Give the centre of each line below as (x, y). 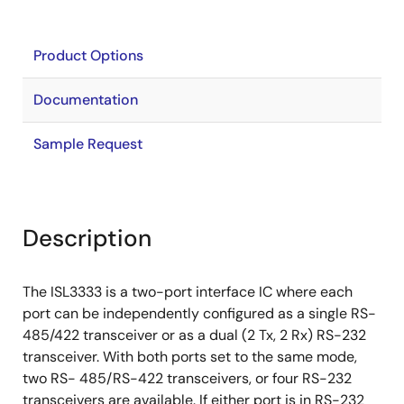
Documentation (86, 100)
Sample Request (88, 144)
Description (87, 238)
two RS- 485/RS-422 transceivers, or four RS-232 (187, 378)
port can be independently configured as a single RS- (199, 313)
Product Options (88, 55)
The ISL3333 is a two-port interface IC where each (188, 292)
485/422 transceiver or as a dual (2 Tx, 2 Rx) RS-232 (194, 335)
